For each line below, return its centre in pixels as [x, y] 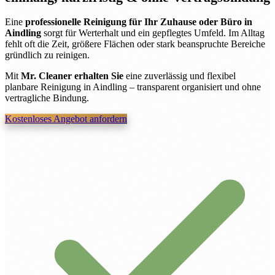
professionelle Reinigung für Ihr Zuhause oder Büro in [139, 22]
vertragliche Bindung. [47, 98]
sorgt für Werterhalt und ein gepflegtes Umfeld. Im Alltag [153, 33]
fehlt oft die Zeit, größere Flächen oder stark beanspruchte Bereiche [135, 44]
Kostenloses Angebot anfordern [66, 119]
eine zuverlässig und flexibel [180, 76]
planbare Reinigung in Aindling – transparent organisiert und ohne [133, 87]
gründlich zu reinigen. [47, 55]
